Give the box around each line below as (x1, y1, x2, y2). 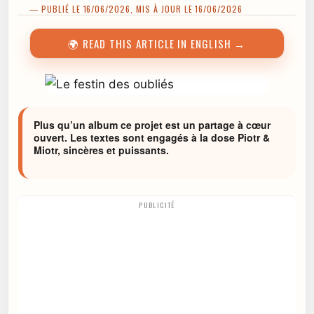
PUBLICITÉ (139, 200, 175, 211)
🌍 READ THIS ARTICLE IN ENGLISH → (68, 36, 246, 51)
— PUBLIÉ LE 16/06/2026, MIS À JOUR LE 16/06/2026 (29, 3, 243, 15)
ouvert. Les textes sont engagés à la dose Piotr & (34, 130, 270, 144)
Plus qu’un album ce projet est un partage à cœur (34, 118, 271, 132)
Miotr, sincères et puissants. (34, 143, 169, 157)
